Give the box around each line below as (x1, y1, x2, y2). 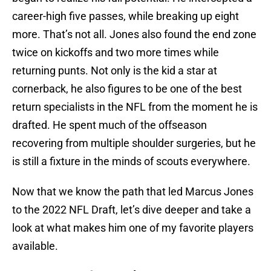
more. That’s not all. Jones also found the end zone (12, 28, 256, 41)
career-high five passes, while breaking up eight (12, 10, 239, 23)
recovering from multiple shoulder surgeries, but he (12, 137, 256, 150)
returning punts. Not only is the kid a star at (12, 64, 217, 77)
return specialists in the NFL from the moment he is (12, 100, 258, 114)
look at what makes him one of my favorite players (12, 221, 253, 235)
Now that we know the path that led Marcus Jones (12, 185, 253, 198)
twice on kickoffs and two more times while (12, 46, 219, 59)
